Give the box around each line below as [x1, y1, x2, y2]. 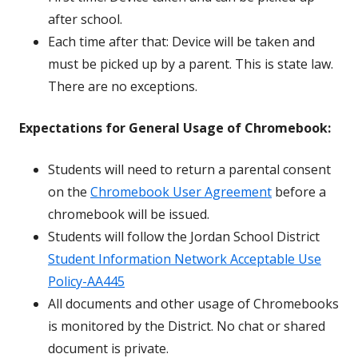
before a [272, 183, 326, 201]
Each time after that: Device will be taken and [48, 33, 315, 51]
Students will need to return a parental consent [48, 161, 331, 179]
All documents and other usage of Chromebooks [48, 295, 339, 313]
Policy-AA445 [48, 272, 125, 291]
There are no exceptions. [48, 78, 197, 96]
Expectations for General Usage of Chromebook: [19, 119, 331, 137]
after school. [48, 10, 122, 29]
